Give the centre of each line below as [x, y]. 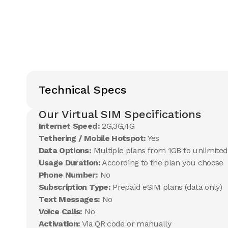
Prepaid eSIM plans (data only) [166, 187]
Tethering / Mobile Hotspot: [92, 138]
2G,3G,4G [117, 126]
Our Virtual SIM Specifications [120, 114]
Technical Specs [82, 90]
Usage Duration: [69, 163]
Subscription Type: [74, 187]
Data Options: [65, 150]
